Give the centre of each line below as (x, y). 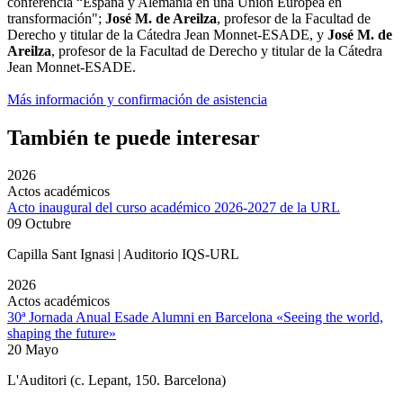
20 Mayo (33, 350)
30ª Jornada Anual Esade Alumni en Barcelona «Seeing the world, (195, 318)
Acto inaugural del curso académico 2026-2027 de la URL (174, 208)
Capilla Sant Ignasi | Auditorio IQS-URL (123, 255)
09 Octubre (39, 224)
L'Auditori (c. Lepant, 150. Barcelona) (116, 381)
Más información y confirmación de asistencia (137, 99)
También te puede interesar (134, 137)
